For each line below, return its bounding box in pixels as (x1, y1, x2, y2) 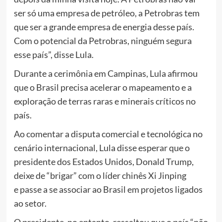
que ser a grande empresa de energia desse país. (13, 21, 194, 33)
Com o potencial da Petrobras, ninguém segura (13, 35, 192, 47)
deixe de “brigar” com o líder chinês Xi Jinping (13, 170, 186, 181)
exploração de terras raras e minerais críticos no (13, 96, 196, 107)
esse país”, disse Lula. (13, 49, 94, 60)
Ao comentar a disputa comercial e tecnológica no (13, 128, 203, 140)
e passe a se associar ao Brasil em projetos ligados (13, 184, 203, 195)
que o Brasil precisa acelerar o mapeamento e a (13, 82, 192, 93)
